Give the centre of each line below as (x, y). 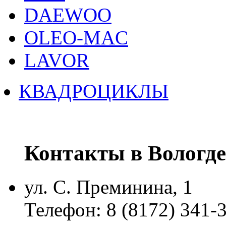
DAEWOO (68, 15)
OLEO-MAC (76, 37)
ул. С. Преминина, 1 (108, 187)
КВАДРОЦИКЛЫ (94, 91)
